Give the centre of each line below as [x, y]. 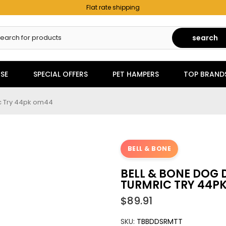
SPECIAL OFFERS [60, 74]
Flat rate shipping [113, 7]
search [205, 38]
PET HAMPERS [135, 74]
